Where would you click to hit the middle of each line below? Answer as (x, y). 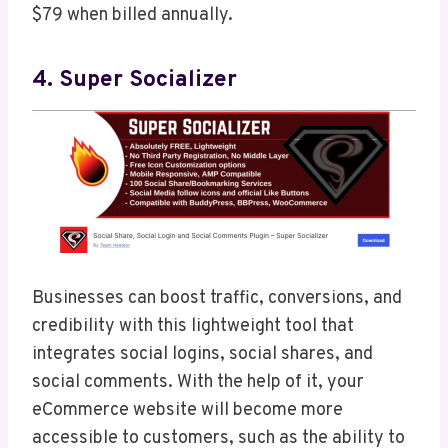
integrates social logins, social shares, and (202, 354)
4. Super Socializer (134, 81)
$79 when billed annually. (132, 15)
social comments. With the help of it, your (198, 382)
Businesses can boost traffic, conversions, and (217, 298)
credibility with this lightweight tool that (193, 326)
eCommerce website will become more (187, 410)
